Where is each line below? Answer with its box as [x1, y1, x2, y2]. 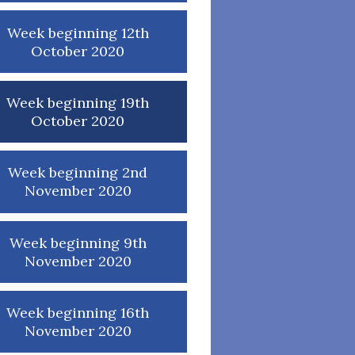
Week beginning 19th [6, 93, 149, 112]
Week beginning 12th [6, 23, 149, 42]
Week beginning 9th [9, 233, 147, 252]
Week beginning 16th [6, 303, 149, 323]
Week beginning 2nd [8, 163, 147, 182]
